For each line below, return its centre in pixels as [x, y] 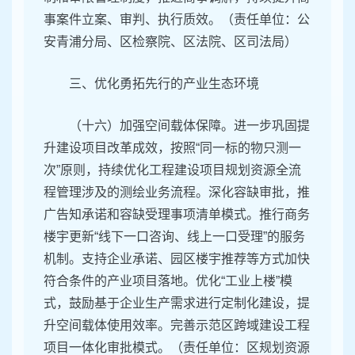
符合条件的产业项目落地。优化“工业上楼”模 [168, 281]
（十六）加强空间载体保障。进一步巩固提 [189, 126]
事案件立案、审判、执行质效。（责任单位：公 [177, 20]
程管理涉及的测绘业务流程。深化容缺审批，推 [177, 193]
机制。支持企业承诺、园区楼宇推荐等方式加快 [177, 259]
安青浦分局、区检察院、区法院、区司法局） [170, 42]
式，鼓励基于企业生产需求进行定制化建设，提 [177, 303]
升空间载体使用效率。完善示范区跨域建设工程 [177, 326]
